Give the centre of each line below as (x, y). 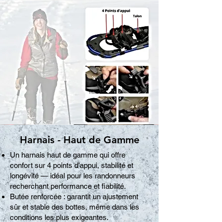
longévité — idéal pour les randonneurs (73, 176)
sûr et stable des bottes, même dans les (75, 207)
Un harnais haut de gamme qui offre (68, 155)
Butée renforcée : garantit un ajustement (74, 197)
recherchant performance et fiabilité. (68, 186)
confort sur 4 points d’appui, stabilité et (72, 166)
